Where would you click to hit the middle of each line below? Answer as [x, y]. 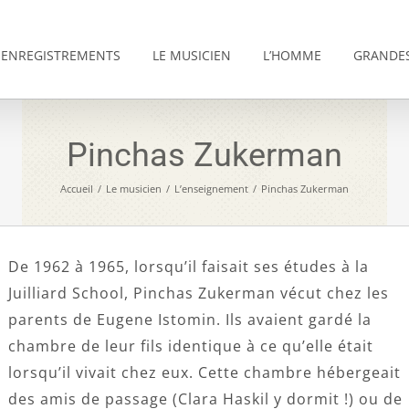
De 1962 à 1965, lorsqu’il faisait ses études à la [189, 267]
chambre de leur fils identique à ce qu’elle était [191, 346]
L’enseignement [211, 188]
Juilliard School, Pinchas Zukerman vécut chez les [199, 293]
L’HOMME [292, 55]
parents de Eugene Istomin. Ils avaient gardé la [190, 320]
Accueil [77, 188]
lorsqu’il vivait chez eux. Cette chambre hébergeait [204, 372]
